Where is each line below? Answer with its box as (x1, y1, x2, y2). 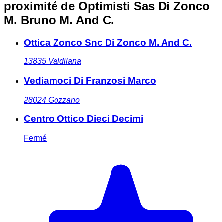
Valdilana (48, 57, 81, 66)
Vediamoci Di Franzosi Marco (24, 75, 156, 86)
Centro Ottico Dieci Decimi (24, 113, 143, 124)
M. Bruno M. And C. (4, 13, 114, 27)
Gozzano (48, 95, 80, 104)
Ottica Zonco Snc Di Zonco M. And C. (24, 37, 192, 48)
